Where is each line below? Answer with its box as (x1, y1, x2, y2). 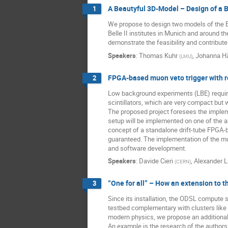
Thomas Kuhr (139, 50, 178, 60)
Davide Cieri (139, 156, 173, 166)
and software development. (108, 143, 186, 153)
